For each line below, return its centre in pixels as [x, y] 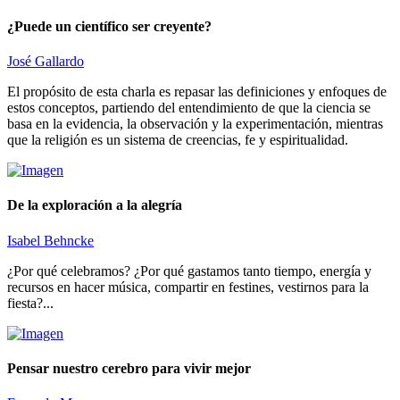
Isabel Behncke [50, 240]
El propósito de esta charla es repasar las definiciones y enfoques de [197, 92]
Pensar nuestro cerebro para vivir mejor [129, 368]
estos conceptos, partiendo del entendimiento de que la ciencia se [189, 108]
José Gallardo [46, 62]
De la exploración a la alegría [95, 205]
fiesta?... [30, 303]
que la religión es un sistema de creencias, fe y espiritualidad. [178, 140]
